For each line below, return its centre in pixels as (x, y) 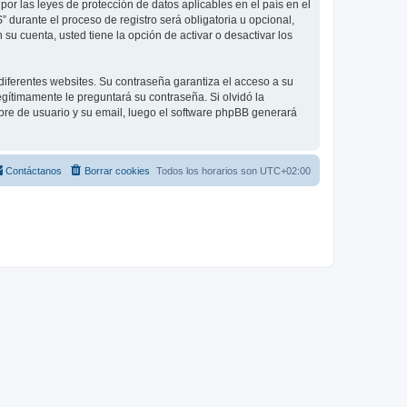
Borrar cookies (117, 170)
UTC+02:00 (285, 170)
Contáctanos (34, 170)
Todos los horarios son (208, 170)
